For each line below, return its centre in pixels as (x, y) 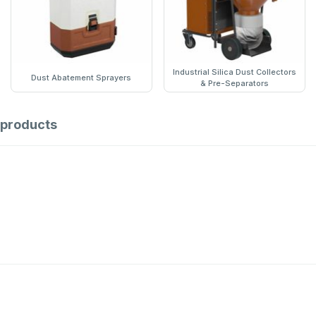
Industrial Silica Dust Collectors (235, 72)
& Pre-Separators (235, 84)
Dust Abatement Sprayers (81, 78)
